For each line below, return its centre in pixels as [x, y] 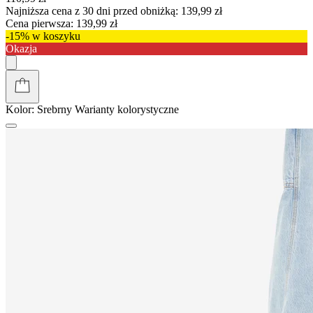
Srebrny [54, 109]
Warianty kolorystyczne [127, 109]
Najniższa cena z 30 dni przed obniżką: [92, 10]
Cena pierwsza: [39, 23]
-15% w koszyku [43, 36]
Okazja [21, 48]
